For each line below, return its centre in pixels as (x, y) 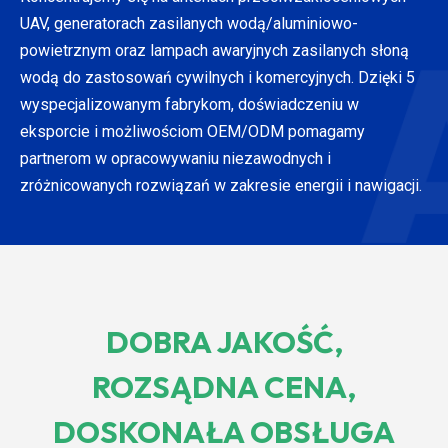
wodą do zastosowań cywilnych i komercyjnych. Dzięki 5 (217, 77)
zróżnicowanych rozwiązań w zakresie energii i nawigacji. (221, 185)
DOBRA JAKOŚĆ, (224, 341)
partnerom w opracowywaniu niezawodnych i (175, 158)
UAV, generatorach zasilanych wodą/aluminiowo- (189, 23)
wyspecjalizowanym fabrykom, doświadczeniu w (189, 104)
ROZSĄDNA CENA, (224, 386)
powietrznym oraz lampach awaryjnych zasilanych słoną (214, 50)
